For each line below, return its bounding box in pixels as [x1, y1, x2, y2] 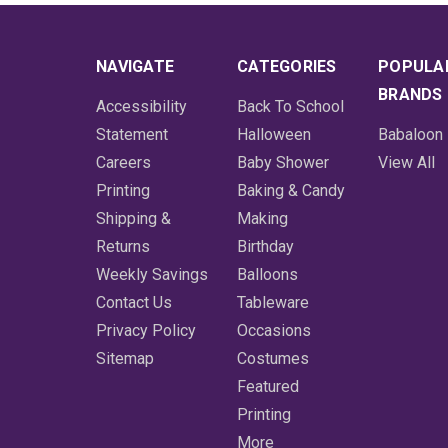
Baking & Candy [237, 181, 346, 201]
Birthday [237, 237, 295, 257]
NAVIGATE [96, 57, 174, 77]
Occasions [237, 321, 312, 341]
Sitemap [96, 349, 154, 369]
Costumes [237, 349, 310, 369]
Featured [237, 377, 300, 397]
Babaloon [378, 125, 444, 145]
